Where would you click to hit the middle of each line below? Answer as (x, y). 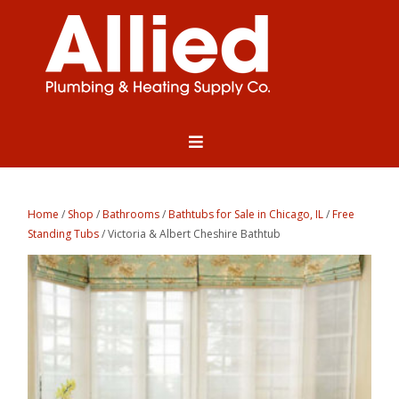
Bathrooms (131, 215)
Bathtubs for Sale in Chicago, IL (246, 215)
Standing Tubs (64, 234)
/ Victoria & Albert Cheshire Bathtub (190, 234)
